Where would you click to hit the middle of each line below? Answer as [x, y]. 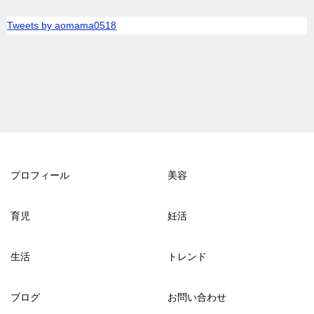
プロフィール [40, 175]
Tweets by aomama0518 [62, 25]
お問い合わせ [197, 297]
